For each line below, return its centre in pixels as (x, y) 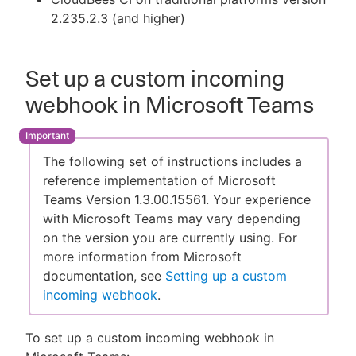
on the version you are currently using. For (170, 238)
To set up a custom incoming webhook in (150, 338)
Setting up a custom (226, 276)
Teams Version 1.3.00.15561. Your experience (177, 200)
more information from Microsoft (142, 257)
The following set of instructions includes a (172, 162)
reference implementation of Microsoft (159, 181)
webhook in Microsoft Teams (170, 104)
